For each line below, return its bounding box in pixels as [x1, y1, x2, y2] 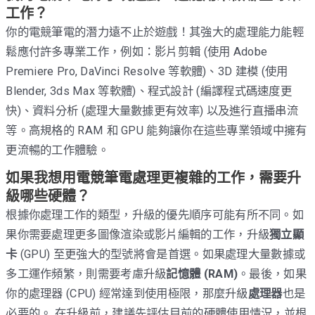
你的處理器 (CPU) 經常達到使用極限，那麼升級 [6, 287, 248, 301]
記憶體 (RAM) [166, 267, 238, 281]
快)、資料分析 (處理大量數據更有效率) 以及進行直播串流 [6, 104, 298, 118]
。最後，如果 [238, 267, 307, 281]
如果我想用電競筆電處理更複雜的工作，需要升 [6, 169, 302, 187]
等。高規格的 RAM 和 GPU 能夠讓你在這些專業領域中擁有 [6, 124, 307, 138]
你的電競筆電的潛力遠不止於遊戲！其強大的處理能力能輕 [6, 25, 304, 39]
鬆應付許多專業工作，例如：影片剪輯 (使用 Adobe [6, 45, 268, 59]
